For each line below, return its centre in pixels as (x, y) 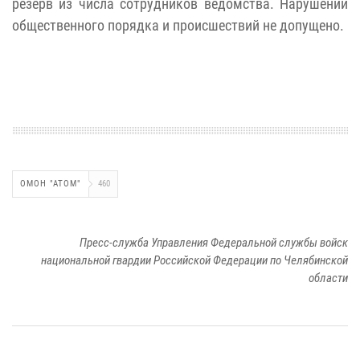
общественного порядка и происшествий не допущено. (178, 26)
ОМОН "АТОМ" (51, 184)
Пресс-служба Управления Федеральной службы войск (214, 243)
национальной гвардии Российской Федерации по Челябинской (194, 261)
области (328, 278)
